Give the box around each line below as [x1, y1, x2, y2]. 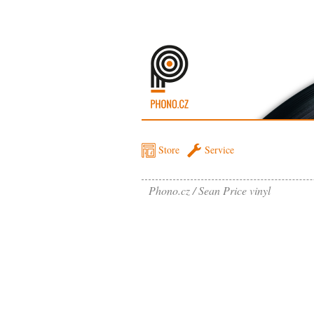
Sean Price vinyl [198, 183, 271, 198]
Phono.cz [149, 183, 190, 198]
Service [205, 143, 234, 156]
